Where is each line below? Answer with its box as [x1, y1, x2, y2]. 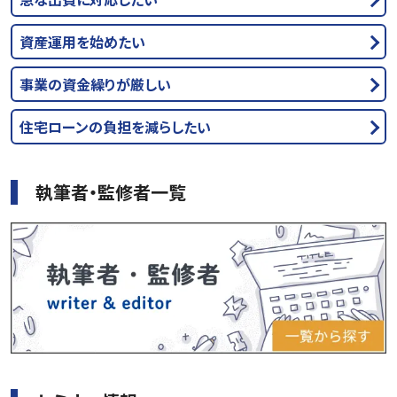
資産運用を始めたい [19, 30, 145, 52]
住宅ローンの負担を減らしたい [19, 115, 211, 137]
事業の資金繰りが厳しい [19, 73, 171, 95]
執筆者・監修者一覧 [35, 178, 186, 205]
